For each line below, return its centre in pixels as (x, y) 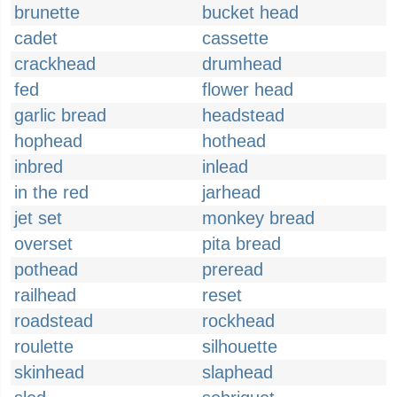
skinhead (49, 372)
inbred (39, 167)
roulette (44, 346)
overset (43, 244)
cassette (235, 38)
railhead (45, 295)
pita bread (241, 244)
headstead (243, 115)
